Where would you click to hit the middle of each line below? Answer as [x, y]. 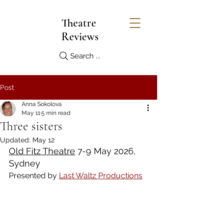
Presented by [34, 176]
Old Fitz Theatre [42, 151]
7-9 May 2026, [107, 151]
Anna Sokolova [42, 104]
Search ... [85, 56]
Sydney [25, 163]
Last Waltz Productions [101, 176]
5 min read [56, 113]
